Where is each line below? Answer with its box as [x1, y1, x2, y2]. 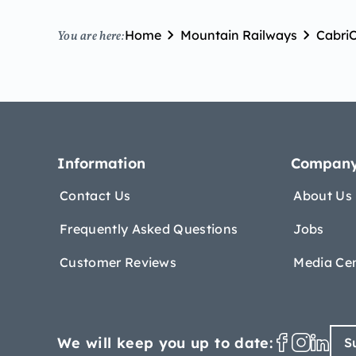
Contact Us [60, 188, 131, 203]
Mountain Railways [180, 27, 297, 43]
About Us [293, 188, 352, 203]
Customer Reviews [60, 254, 177, 270]
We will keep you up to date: [57, 333, 273, 352]
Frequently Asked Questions [60, 221, 238, 237]
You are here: [57, 27, 125, 45]
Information [57, 154, 145, 172]
